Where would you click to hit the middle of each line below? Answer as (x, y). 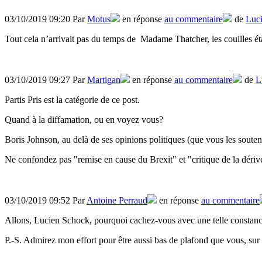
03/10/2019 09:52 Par (46, 201)
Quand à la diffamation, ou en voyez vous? (84, 120)
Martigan (104, 80)
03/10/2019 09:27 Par (46, 80)
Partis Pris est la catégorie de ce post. (73, 100)
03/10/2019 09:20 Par (46, 19)
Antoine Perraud (117, 201)
